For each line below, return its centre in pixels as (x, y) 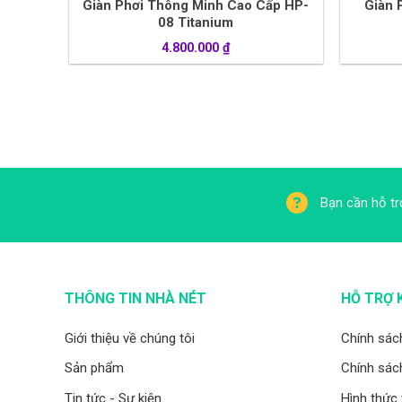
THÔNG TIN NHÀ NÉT (135, 298)
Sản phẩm (94, 368)
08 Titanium (196, 23)
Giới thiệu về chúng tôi (130, 338)
